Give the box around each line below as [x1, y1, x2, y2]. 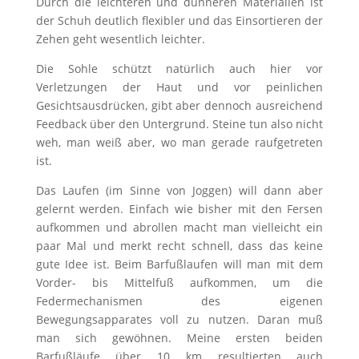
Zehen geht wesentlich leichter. [35, 31, 205, 46]
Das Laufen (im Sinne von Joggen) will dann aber [35, 183, 324, 198]
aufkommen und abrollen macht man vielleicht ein [35, 220, 324, 235]
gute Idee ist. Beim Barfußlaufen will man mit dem [35, 256, 324, 272]
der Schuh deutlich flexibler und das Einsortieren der [35, 13, 324, 28]
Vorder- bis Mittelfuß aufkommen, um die [35, 275, 324, 290]
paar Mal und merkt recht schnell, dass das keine [35, 238, 324, 253]
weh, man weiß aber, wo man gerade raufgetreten [35, 135, 324, 150]
